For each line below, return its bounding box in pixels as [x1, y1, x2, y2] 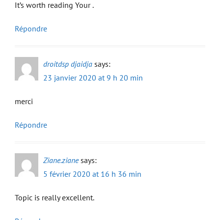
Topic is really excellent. [15, 192, 94, 202]
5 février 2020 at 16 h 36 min [43, 169, 141, 179]
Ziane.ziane [43, 155, 79, 165]
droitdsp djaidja [43, 59, 92, 69]
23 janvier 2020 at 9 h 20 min [43, 73, 143, 82]
